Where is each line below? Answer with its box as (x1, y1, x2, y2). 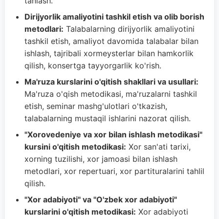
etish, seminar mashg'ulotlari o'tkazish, (24, 101, 167, 111)
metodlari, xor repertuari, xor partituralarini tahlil (24, 166, 204, 176)
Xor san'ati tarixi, (126, 142, 191, 152)
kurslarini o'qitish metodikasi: (24, 207, 136, 217)
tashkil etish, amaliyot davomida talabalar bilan (24, 36, 198, 46)
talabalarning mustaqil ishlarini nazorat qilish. (24, 113, 191, 123)
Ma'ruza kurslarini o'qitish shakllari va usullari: (24, 77, 198, 87)
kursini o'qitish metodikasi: (24, 142, 126, 152)
